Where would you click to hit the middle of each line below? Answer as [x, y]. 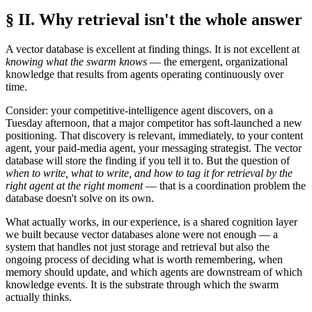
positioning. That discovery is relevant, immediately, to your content [154, 136]
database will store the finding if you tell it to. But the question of [148, 161]
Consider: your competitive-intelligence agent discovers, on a [139, 111]
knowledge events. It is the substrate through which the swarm [142, 285]
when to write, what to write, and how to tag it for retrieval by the [149, 173]
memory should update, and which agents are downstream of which [154, 272]
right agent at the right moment [74, 186]
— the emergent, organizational [217, 62]
